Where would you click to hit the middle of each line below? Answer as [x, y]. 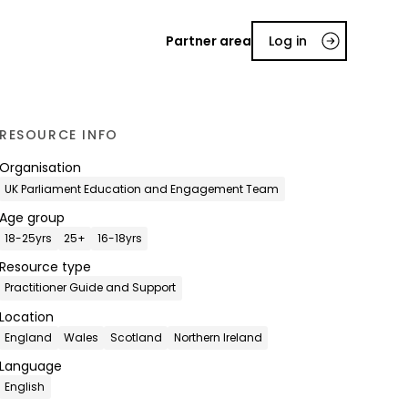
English [25, 387]
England [29, 337]
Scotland [136, 337]
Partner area [209, 41]
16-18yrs [119, 238]
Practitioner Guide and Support [91, 288]
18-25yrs [29, 238]
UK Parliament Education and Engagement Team [142, 189]
